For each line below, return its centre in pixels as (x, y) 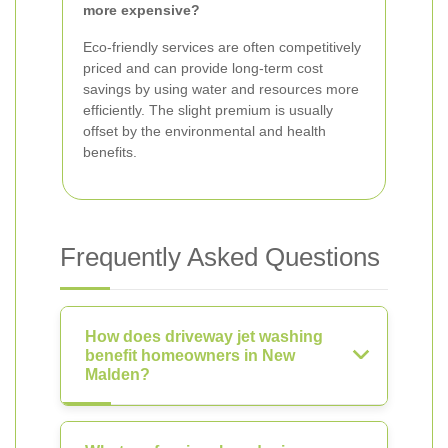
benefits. (110, 152)
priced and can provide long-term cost (203, 68)
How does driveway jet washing (204, 336)
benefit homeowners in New (190, 355)
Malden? (117, 374)
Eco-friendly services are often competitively (222, 47)
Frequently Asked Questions (220, 257)
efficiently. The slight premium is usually (208, 110)
